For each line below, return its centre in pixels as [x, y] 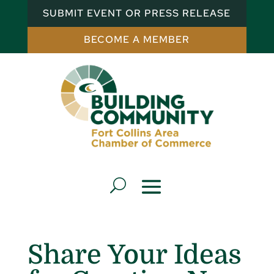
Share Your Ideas [134, 254]
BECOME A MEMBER [137, 40]
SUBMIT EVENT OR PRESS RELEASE [137, 13]
